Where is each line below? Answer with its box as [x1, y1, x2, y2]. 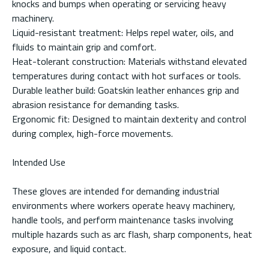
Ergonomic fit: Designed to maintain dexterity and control [12, 111, 246, 126]
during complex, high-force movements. [12, 125, 173, 141]
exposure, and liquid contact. [12, 241, 126, 256]
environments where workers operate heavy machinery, [12, 198, 235, 213]
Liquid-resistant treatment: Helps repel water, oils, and [12, 25, 234, 40]
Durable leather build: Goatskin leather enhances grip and [12, 82, 239, 97]
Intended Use [12, 154, 65, 169]
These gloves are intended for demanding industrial [12, 183, 219, 198]
